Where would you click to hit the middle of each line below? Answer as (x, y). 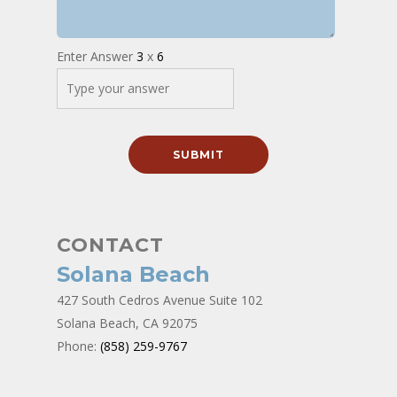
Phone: (78, 346)
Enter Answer (97, 56)
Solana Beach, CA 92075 (127, 323)
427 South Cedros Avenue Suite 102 (160, 300)
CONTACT (110, 245)
